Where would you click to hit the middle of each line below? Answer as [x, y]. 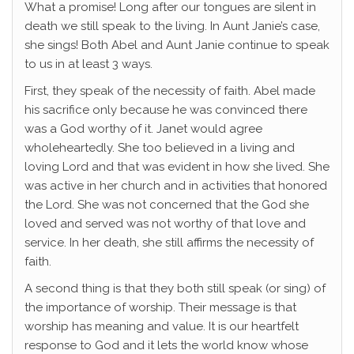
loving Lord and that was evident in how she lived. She [177, 167]
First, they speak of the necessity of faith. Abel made [170, 91]
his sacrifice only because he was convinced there [166, 110]
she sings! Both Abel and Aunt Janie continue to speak [177, 45]
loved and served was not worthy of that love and [165, 224]
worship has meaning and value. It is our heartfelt [162, 327]
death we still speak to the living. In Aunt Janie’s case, [172, 26]
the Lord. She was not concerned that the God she [167, 205]
